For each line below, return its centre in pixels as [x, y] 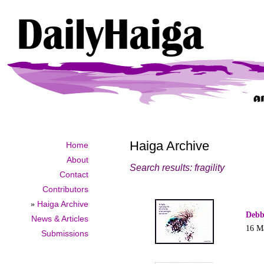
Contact [74, 174]
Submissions [65, 233]
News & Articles [60, 219]
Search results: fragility [177, 168]
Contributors [65, 189]
